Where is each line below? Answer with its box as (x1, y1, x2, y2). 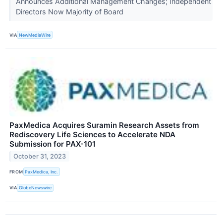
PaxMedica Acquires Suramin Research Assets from (9, 120, 199, 130)
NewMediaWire (19, 32, 51, 38)
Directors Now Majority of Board (15, 7, 125, 16)
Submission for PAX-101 (9, 139, 96, 149)
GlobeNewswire (19, 185, 52, 191)
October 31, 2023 (13, 153, 66, 161)
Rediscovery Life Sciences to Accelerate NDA (9, 130, 175, 140)
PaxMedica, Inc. (25, 169, 58, 175)
